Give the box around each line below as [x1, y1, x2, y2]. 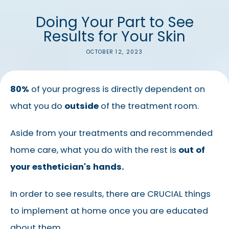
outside [64, 100, 99, 112]
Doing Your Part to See [35, 12, 194, 33]
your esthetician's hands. [10, 161, 126, 173]
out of [178, 144, 205, 156]
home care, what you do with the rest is [10, 144, 178, 156]
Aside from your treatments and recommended [10, 127, 213, 140]
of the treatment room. [99, 100, 199, 112]
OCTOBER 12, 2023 [86, 48, 143, 56]
